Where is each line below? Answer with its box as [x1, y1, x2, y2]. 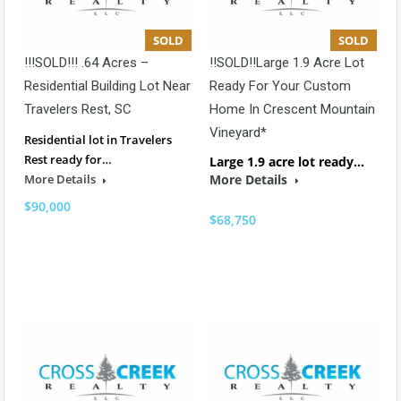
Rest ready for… [24, 151, 112, 168]
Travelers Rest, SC [24, 101, 132, 118]
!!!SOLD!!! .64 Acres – [24, 55, 149, 72]
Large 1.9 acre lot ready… [209, 153, 364, 171]
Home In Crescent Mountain [209, 101, 375, 118]
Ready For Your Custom [209, 78, 351, 95]
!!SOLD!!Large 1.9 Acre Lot [209, 55, 364, 72]
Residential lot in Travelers [24, 132, 172, 149]
